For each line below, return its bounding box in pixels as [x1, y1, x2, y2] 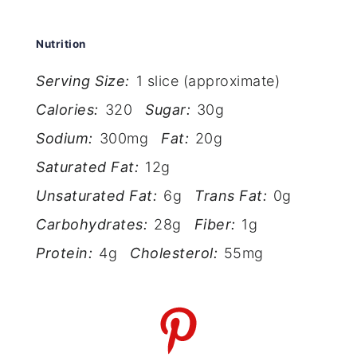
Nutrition [36, 37, 86, 51]
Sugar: [145, 100, 191, 118]
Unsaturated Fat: [36, 186, 158, 204]
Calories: [36, 100, 99, 118]
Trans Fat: [194, 186, 268, 204]
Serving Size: [36, 72, 130, 89]
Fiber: [194, 215, 236, 233]
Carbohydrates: [36, 215, 148, 233]
